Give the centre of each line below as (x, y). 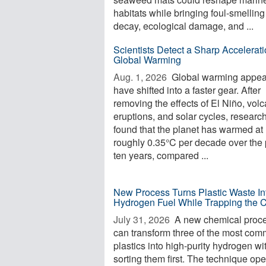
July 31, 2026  (143, 219)
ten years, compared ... (161, 155)
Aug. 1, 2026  (141, 77)
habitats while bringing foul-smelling (189, 13)
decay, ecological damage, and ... (183, 26)
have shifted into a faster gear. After (187, 90)
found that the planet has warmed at (188, 129)
